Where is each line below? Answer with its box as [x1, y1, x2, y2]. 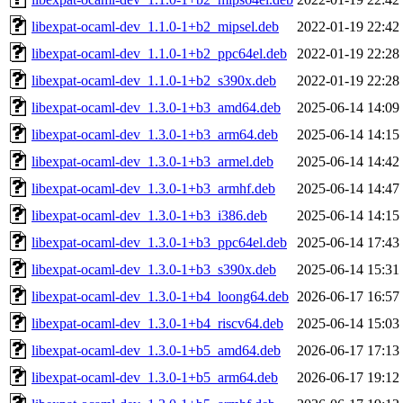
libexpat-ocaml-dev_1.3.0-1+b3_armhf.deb [31, 180, 275, 196]
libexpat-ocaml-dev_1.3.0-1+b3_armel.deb [31, 153, 273, 169]
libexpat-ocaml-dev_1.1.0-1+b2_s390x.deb [31, 72, 276, 88]
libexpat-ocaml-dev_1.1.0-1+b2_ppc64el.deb [31, 45, 287, 61]
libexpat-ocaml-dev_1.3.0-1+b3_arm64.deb [31, 126, 278, 142]
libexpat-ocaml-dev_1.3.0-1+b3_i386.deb [31, 207, 267, 223]
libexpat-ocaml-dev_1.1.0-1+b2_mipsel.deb [31, 18, 279, 34]
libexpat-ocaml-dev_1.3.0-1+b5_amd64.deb [31, 342, 281, 358]
